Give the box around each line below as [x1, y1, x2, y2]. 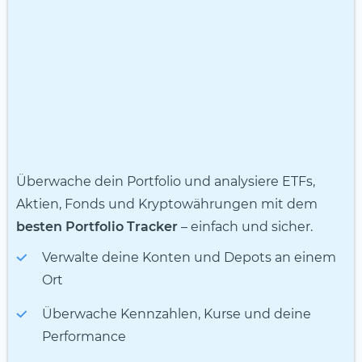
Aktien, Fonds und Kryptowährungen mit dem [16, 196, 318, 213]
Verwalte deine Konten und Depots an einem [42, 250, 336, 266]
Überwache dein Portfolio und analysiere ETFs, [16, 174, 315, 190]
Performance [42, 329, 129, 345]
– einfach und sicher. [178, 219, 316, 235]
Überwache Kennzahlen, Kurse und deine [42, 306, 311, 322]
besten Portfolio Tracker [16, 219, 178, 235]
